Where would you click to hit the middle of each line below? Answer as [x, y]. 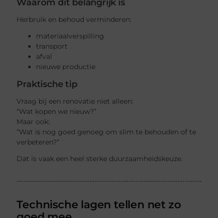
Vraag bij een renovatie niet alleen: [75, 101]
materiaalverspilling [70, 36]
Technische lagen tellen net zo [99, 205]
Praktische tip [47, 84]
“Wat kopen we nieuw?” [57, 112]
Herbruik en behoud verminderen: [74, 19]
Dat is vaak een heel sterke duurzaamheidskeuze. [100, 159]
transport [52, 46]
